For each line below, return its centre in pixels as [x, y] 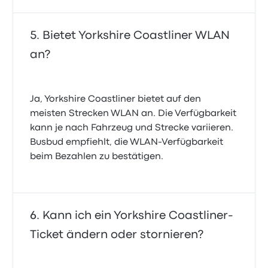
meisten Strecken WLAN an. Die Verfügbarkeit [133, 114]
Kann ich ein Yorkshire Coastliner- [138, 216]
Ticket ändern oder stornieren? [117, 235]
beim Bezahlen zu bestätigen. [97, 157]
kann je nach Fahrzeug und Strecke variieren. [132, 128]
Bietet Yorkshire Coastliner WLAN [136, 36]
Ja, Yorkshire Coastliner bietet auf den [116, 99]
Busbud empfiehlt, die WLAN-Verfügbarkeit [127, 142]
